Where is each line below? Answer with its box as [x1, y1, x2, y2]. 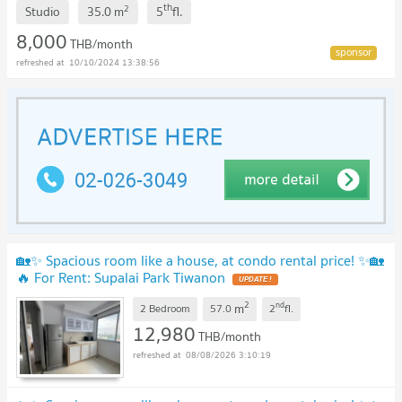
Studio [25, 2, 60, 22]
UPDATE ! [239, 275, 272, 284]
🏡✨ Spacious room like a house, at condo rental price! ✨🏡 [16, 248, 384, 272]
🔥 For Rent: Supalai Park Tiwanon [16, 265, 225, 289]
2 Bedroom [140, 300, 190, 318]
